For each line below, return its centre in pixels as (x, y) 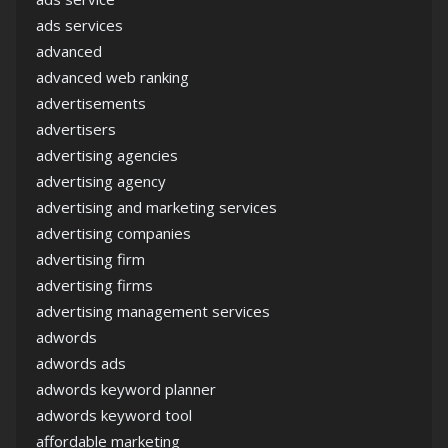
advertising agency (101, 181)
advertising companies (113, 233)
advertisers (76, 129)
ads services (79, 25)
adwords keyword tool (114, 415)
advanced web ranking (112, 77)
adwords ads (81, 363)
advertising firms (94, 285)
